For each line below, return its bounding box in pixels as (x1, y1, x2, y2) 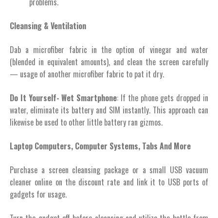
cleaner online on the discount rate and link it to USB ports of (10, 176, 208, 188)
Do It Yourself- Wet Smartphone (10, 91, 117, 104)
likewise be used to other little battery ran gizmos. (10, 116, 163, 128)
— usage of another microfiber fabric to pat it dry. (10, 68, 164, 80)
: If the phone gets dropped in (117, 91, 209, 104)
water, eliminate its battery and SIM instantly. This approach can (10, 104, 208, 116)
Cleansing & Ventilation (10, 19, 86, 32)
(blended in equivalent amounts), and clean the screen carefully (10, 55, 208, 68)
